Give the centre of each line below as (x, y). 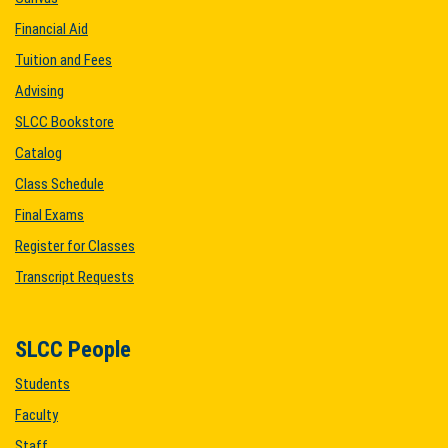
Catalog (38, 153)
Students (42, 384)
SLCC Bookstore (64, 122)
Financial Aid (51, 29)
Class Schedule (59, 184)
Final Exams (49, 215)
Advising (39, 91)
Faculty (36, 415)
